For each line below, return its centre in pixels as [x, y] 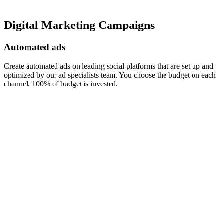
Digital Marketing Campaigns [79, 25]
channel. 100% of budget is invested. [61, 83]
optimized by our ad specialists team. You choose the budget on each [110, 75]
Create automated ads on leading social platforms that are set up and [109, 66]
